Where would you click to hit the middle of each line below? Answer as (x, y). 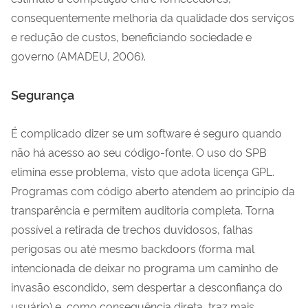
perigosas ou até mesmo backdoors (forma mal (133, 248)
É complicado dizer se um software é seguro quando (146, 132)
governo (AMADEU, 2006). (78, 55)
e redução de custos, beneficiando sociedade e (131, 36)
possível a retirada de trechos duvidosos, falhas (132, 229)
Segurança (43, 94)
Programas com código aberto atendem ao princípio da (153, 190)
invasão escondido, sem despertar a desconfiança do (147, 286)
